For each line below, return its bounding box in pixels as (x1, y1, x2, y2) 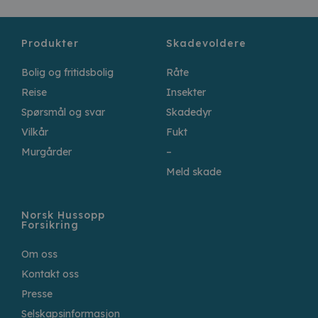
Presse (21, 287, 53, 300)
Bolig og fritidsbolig (21, 66, 114, 79)
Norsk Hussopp (21, 209, 105, 221)
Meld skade (166, 165, 221, 178)
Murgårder (21, 146, 72, 158)
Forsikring (21, 219, 79, 231)
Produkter (21, 37, 79, 50)
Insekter (166, 86, 206, 99)
